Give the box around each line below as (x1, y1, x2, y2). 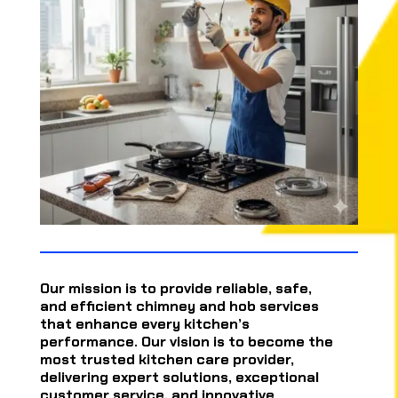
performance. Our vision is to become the (39, 332, 333, 351)
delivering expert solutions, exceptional (39, 368, 319, 386)
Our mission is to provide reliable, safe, (39, 279, 312, 298)
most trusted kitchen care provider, (39, 350, 294, 369)
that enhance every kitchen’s (39, 314, 250, 333)
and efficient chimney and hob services (39, 297, 319, 315)
